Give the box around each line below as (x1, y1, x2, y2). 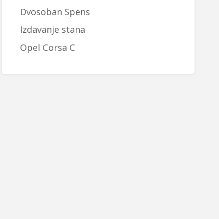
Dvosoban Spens (20, 5, 90, 18)
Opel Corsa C (20, 41, 75, 53)
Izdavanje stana (20, 23, 85, 36)
